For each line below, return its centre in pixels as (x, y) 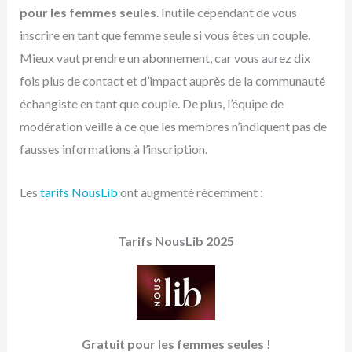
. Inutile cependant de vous (226, 12)
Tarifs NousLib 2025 (176, 241)
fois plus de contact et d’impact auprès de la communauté (172, 80)
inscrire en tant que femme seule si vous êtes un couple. (165, 35)
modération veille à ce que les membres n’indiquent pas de (173, 126)
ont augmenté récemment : (190, 192)
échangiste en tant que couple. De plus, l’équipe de (151, 103)
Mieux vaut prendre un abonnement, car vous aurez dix (165, 57)
